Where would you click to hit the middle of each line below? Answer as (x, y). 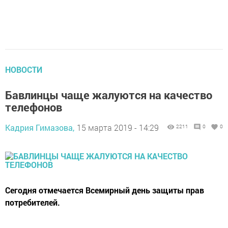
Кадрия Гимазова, (40, 127)
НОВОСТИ (24, 69)
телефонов (34, 107)
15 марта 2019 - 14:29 (118, 127)
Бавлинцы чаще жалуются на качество (109, 95)
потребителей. (33, 202)
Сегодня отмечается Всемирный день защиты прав (105, 190)
